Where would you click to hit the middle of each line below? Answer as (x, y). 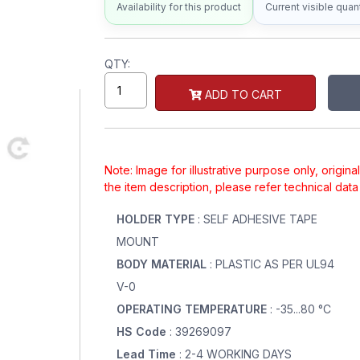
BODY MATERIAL (163, 264)
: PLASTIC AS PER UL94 (272, 264)
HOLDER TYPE (157, 219)
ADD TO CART (241, 94)
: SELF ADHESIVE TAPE (257, 219)
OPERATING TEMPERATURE (193, 309)
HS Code (143, 331)
